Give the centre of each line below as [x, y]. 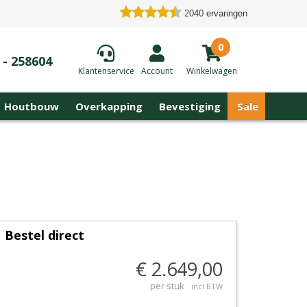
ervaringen [227, 13]
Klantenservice [106, 71]
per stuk [167, 286]
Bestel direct [45, 235]
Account [157, 71]
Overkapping [109, 106]
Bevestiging [190, 106]
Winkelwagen [211, 71]
